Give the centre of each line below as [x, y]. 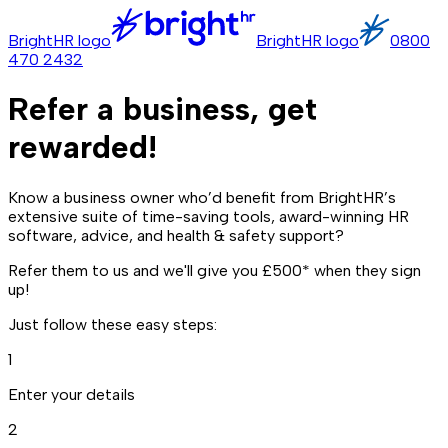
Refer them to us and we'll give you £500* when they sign [214, 270]
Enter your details [71, 394]
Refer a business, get [162, 109]
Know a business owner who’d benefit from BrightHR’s [202, 197]
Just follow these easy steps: [112, 324]
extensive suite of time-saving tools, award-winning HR [208, 216]
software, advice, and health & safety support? [176, 235]
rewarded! [82, 147]
